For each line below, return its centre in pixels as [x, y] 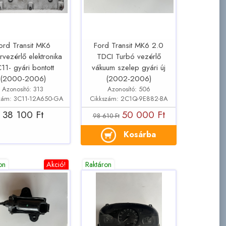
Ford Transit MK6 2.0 [129, 46]
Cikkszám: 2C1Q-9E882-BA [129, 98]
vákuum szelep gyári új [129, 68]
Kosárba [140, 134]
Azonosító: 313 [23, 89]
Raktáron [99, 165]
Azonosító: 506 [129, 89]
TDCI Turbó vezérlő [129, 57]
